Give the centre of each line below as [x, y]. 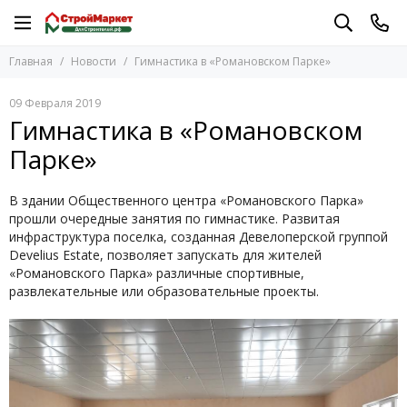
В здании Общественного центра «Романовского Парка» [186, 200]
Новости [94, 61]
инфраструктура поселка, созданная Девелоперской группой [199, 237]
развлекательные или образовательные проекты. [164, 291]
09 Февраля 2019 [55, 103]
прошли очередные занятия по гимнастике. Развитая [174, 218]
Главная [31, 61]
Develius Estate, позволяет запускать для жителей [165, 255]
